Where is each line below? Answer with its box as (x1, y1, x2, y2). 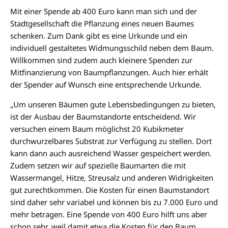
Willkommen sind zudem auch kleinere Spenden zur (10, 54, 192, 65)
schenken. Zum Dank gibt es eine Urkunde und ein (10, 30, 187, 41)
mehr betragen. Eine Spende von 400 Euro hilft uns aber (10, 209, 207, 219)
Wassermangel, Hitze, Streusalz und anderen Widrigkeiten (10, 172, 213, 183)
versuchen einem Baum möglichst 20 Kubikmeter (10, 123, 184, 134)
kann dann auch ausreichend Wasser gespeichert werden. (10, 148, 212, 158)
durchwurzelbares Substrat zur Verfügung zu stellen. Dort (10, 135, 212, 146)
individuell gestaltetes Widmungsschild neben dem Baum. (10, 42, 214, 53)
